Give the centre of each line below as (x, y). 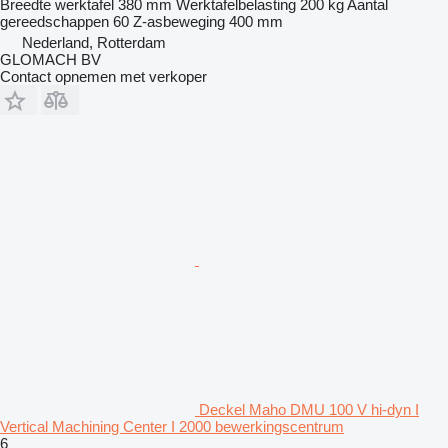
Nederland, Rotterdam (94, 43)
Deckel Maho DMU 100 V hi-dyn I (309, 410)
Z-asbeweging (179, 22)
